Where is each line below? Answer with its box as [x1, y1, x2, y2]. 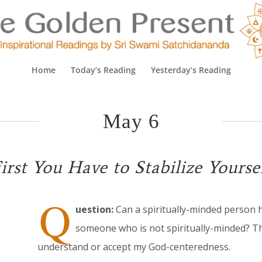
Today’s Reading [70, 64, 136, 75]
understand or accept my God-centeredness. [37, 240, 230, 254]
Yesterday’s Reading [150, 64, 231, 75]
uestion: [75, 203, 113, 216]
